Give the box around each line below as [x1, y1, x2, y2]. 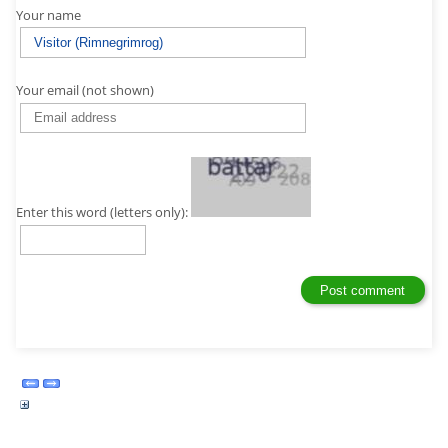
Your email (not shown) [16, 80, 154, 99]
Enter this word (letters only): [16, 202, 191, 221]
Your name [16, 5, 81, 24]
